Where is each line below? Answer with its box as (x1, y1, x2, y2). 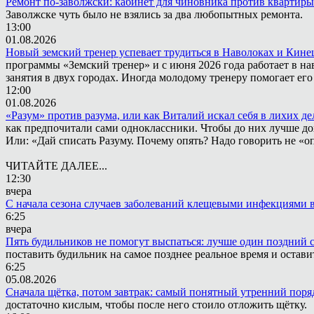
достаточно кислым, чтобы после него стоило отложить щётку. (6, 299, 307, 310)
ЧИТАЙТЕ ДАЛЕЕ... (6, 160, 107, 172)
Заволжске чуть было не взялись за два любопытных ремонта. (6, 8, 303, 20)
